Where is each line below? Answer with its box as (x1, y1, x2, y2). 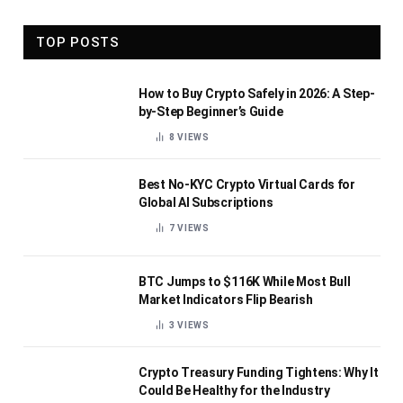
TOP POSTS (36, 34, 120, 50)
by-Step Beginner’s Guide (139, 104, 283, 119)
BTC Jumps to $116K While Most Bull (139, 274, 351, 289)
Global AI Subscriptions (139, 195, 273, 210)
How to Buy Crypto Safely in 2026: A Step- (139, 86, 375, 101)
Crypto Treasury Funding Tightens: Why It (139, 365, 379, 380)
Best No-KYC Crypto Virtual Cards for (139, 177, 355, 192)
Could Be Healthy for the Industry (139, 383, 330, 398)
